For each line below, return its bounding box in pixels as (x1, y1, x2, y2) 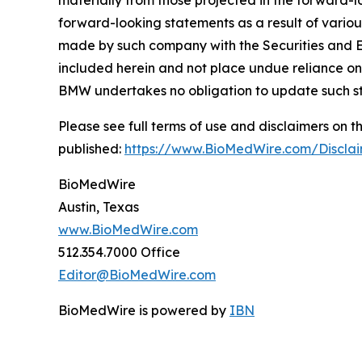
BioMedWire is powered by (58, 302, 229, 318)
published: (58, 141, 124, 157)
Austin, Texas (58, 199, 139, 215)
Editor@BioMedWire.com (58, 267, 216, 283)
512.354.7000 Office (58, 244, 180, 260)
